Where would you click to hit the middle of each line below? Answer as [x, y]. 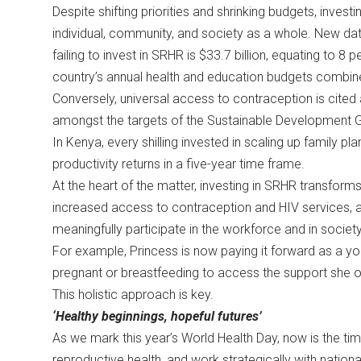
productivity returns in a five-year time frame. [180, 164]
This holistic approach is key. [136, 295]
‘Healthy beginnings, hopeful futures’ [158, 317]
